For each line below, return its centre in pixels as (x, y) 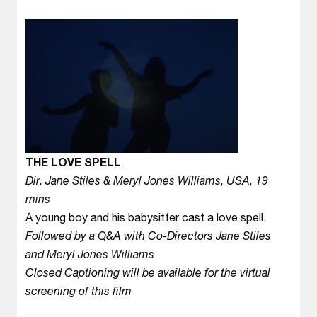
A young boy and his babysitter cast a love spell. (146, 217)
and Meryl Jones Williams (90, 254)
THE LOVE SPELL (73, 162)
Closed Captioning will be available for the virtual (148, 272)
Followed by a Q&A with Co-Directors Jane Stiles (148, 235)
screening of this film (79, 290)
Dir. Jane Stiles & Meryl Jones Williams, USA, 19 (147, 180)
